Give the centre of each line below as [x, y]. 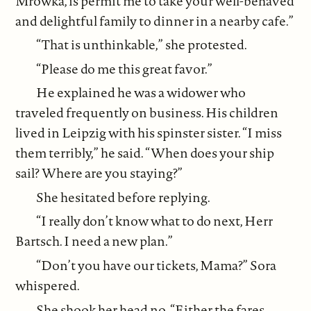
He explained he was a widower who [141, 93]
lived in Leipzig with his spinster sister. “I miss [149, 133]
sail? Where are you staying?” [99, 173]
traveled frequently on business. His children [147, 113]
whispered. [48, 285]
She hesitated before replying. [124, 197]
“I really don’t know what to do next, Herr [155, 221]
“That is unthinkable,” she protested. [142, 45]
